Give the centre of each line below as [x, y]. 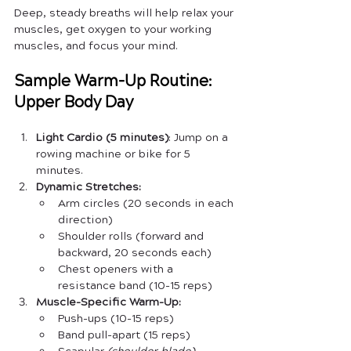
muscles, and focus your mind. [96, 46]
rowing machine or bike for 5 [115, 154]
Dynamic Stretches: [89, 187]
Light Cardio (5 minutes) [102, 138]
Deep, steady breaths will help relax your [125, 13]
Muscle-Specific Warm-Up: [109, 302]
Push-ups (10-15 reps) [116, 319]
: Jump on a [200, 138]
